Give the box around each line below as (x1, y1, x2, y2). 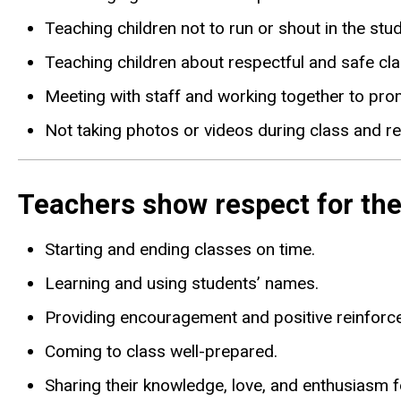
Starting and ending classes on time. (45, 239, 315, 260)
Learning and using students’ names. (45, 273, 319, 294)
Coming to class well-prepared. (45, 341, 277, 363)
